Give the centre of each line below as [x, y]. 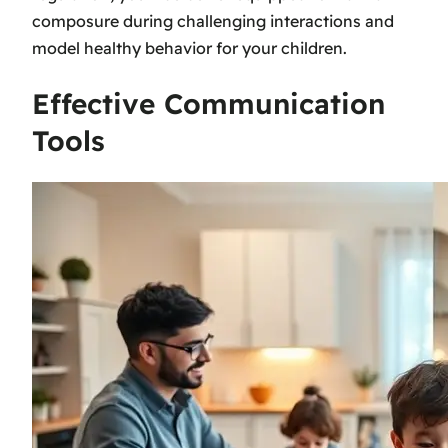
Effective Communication [208, 103]
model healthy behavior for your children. [189, 47]
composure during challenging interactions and [213, 20]
